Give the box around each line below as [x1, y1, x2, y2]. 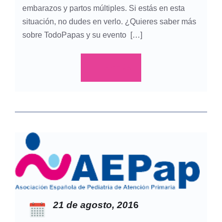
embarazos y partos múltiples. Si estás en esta [22, 4, 185, 13]
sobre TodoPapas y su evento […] [22, 31, 142, 40]
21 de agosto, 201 [53, 200, 133, 211]
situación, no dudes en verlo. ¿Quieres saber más [22, 17, 196, 26]
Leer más [99, 63, 131, 72]
